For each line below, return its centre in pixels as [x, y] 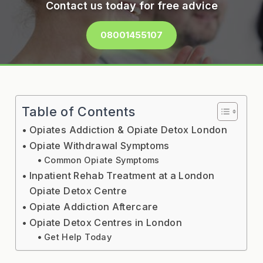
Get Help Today [78, 237]
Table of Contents [78, 111]
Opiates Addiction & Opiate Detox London [128, 130]
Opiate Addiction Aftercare [94, 207]
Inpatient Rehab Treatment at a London [122, 176]
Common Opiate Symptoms [102, 160]
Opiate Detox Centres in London [105, 222]
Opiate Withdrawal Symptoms [99, 146]
